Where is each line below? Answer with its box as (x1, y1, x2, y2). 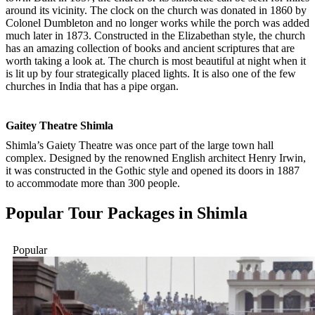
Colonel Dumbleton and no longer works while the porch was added (6, 17, 309, 30)
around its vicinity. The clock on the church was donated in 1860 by (6, 4, 307, 17)
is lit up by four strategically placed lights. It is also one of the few (6, 67, 296, 80)
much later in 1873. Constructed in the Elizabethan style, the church (6, 30, 305, 42)
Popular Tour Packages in (6, 204, 197, 223)
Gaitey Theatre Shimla (6, 120, 113, 132)
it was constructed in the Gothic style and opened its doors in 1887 (6, 165, 300, 177)
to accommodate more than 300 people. (6, 177, 183, 190)
